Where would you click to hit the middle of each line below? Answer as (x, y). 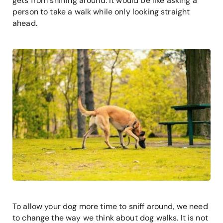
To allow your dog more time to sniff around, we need (110, 206)
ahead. (26, 23)
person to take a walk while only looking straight (101, 11)
